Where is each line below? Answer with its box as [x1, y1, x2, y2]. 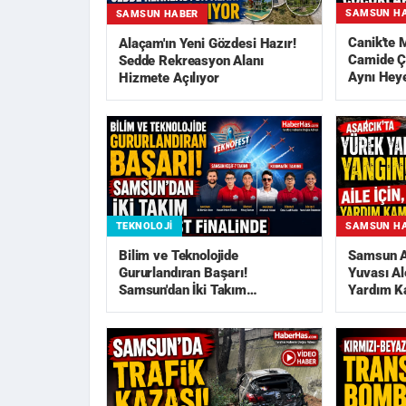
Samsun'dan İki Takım [119, 282, 246, 299]
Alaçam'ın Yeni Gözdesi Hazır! [119, 34, 296, 52]
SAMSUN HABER [116, 7, 198, 20]
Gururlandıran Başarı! [119, 265, 247, 282]
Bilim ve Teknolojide [119, 247, 238, 265]
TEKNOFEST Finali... [119, 299, 241, 316]
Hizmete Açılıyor [119, 69, 219, 86]
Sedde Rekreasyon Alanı [119, 52, 264, 69]
